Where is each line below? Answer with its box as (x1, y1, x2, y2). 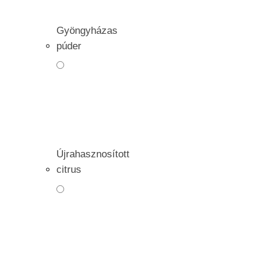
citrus (56, 164, 81, 175)
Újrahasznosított (56, 148, 129, 160)
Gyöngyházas (56, 24, 118, 36)
